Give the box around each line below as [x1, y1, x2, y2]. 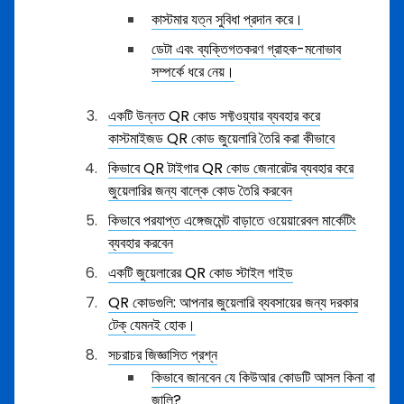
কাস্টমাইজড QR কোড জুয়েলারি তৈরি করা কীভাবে [108, 128, 335, 149]
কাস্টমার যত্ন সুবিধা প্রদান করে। [151, 9, 303, 30]
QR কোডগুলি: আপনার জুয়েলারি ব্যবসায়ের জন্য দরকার [108, 292, 358, 313]
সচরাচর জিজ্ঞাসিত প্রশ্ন [108, 344, 217, 365]
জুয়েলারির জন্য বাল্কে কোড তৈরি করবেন [108, 180, 292, 201]
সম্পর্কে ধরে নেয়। [151, 61, 234, 82]
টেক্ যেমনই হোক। [108, 315, 196, 335]
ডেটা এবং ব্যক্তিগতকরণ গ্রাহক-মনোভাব [151, 39, 341, 60]
